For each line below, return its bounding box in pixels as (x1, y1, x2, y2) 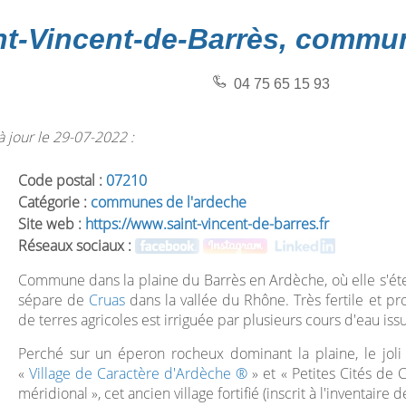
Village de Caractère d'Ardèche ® (28, 363, 248, 383)
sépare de (17, 290, 89, 310)
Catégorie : (17, 192, 91, 212)
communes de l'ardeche (90, 192, 246, 212)
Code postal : (17, 170, 106, 190)
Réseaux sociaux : (17, 236, 135, 256)
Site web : (17, 214, 85, 234)
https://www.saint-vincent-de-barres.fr (84, 214, 329, 234)
